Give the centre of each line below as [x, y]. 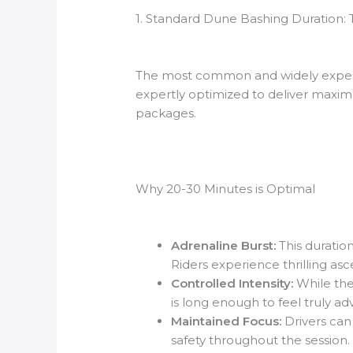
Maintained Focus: [227, 321]
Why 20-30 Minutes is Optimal [226, 189]
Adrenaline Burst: [224, 246]
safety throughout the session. [261, 340]
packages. [166, 113]
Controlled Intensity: [232, 284]
